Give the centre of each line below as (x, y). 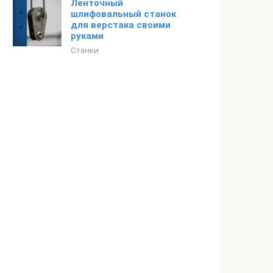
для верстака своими (121, 25)
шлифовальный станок (123, 14)
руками (87, 36)
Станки (85, 50)
